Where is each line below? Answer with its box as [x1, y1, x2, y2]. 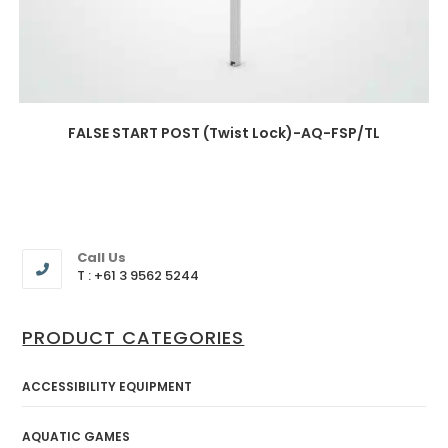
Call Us [77, 247, 127, 267]
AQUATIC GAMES [22, 427, 131, 445]
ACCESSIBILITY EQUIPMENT [22, 377, 193, 395]
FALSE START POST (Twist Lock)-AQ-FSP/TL [68, 123, 380, 144]
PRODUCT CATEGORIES [22, 324, 245, 350]
